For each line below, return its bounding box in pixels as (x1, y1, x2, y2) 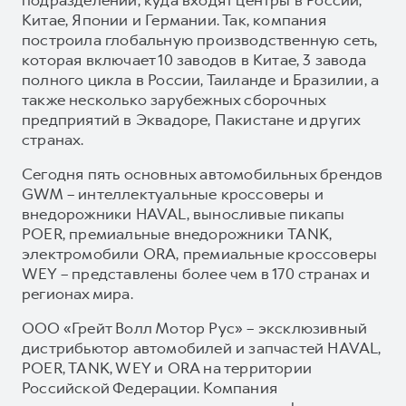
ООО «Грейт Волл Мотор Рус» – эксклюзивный (22, 317, 368, 338)
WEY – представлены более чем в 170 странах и (22, 263, 370, 284)
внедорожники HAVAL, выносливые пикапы (22, 203, 345, 224)
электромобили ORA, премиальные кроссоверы (22, 243, 378, 264)
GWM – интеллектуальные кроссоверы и (22, 183, 324, 204)
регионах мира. (22, 283, 133, 304)
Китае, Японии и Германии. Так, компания (22, 9, 326, 30)
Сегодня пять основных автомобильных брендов (22, 163, 383, 184)
